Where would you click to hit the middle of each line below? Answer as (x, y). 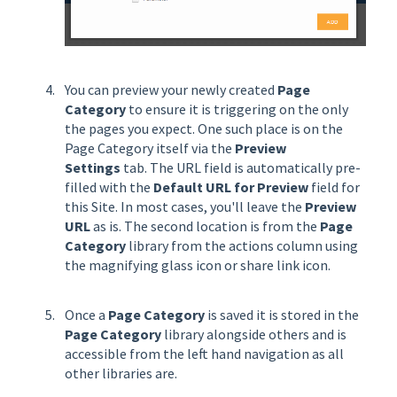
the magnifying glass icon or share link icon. (198, 265)
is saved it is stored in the (283, 314)
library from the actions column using (243, 246)
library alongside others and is (255, 334)
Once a (86, 314)
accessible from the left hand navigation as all (204, 353)
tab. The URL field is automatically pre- (241, 168)
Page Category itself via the (150, 148)
